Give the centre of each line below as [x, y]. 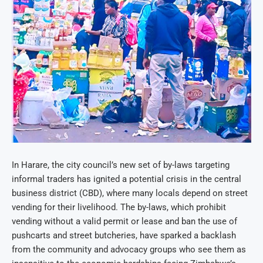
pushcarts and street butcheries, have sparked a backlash [124, 236]
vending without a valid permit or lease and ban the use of [124, 222]
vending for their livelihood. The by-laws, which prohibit [119, 208]
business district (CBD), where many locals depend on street [130, 193]
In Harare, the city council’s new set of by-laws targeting [121, 165]
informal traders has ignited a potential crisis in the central [127, 179]
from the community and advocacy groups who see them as [129, 250]
